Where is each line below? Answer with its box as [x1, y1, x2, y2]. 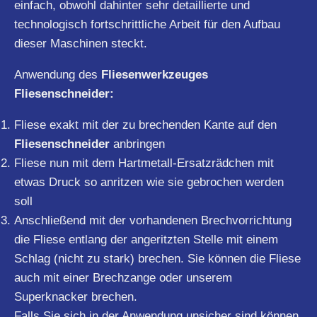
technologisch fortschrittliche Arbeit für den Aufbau [14, 17, 280, 31]
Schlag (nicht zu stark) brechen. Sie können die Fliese [14, 251, 301, 265]
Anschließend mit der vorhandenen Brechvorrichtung [14, 213, 292, 227]
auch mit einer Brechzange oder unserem [14, 270, 232, 284]
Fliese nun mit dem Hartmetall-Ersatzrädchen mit [14, 156, 274, 170]
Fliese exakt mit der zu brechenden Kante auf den [14, 117, 277, 132]
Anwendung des [14, 67, 101, 81]
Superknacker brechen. [14, 289, 137, 304]
